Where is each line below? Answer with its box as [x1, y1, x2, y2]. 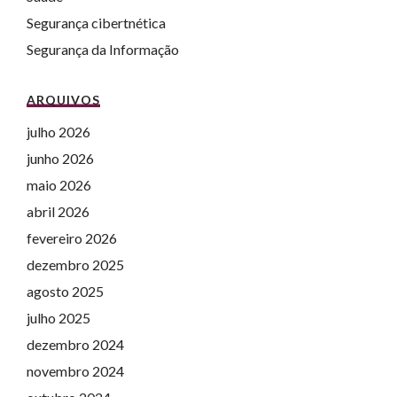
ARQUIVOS [27, 92, 100, 107]
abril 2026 [27, 203, 90, 220]
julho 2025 [27, 309, 90, 326]
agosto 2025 [27, 283, 104, 300]
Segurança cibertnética [27, 14, 166, 31]
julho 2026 [27, 123, 90, 140]
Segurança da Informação [27, 41, 179, 58]
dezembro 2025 [27, 256, 124, 273]
